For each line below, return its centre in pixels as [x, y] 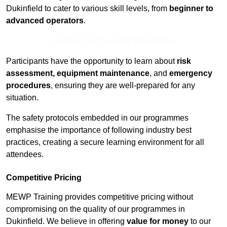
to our [200, 221]
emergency [191, 73]
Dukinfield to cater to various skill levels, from [88, 9]
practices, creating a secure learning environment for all [105, 142]
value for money [158, 221]
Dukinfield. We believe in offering [66, 221]
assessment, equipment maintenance [78, 73]
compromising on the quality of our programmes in [96, 209]
